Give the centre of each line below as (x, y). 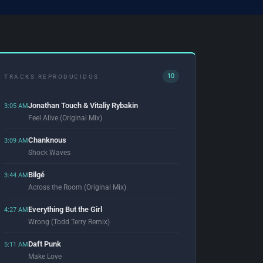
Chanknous (47, 140)
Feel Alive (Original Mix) (65, 118)
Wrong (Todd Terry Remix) (69, 222)
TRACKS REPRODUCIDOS (52, 76)
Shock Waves (49, 153)
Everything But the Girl (65, 209)
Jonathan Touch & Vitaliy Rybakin (83, 105)
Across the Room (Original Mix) (77, 187)
